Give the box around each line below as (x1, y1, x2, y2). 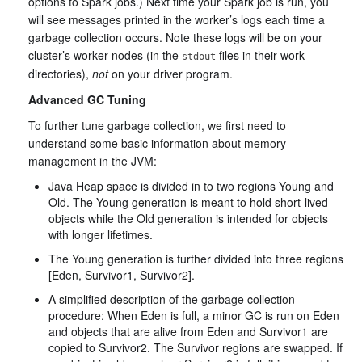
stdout (182, 51, 216, 62)
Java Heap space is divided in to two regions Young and (48, 178, 334, 194)
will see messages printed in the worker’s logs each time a (28, 11, 325, 27)
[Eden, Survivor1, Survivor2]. (48, 267, 195, 283)
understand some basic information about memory (28, 135, 286, 151)
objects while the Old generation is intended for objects (48, 210, 328, 226)
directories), (28, 65, 92, 82)
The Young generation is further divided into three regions (48, 250, 343, 267)
